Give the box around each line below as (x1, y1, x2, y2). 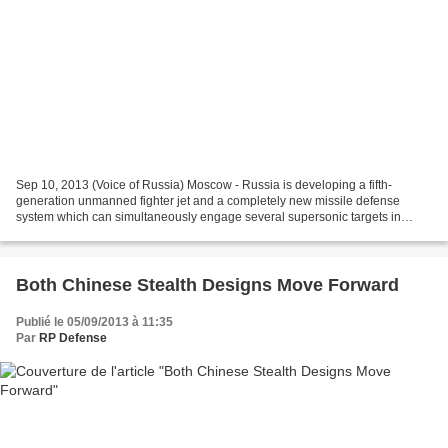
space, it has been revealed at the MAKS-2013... (16, 225, 277, 240)
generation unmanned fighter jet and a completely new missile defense (16, 193, 400, 208)
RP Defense (39, 330, 107, 345)
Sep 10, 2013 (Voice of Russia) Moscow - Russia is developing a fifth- (16, 177, 392, 192)
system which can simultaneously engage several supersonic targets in (16, 209, 401, 224)
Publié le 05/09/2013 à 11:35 (16, 314, 173, 329)
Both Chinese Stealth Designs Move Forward (16, 274, 399, 295)
